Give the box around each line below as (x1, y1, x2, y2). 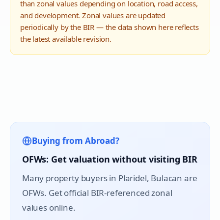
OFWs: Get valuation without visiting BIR (22, 153, 197, 165)
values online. (22, 202, 76, 213)
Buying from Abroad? (32, 135, 119, 146)
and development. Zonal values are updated (20, 10, 166, 20)
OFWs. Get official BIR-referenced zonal (22, 187, 172, 198)
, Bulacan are (146, 172, 197, 184)
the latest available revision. (20, 34, 111, 44)
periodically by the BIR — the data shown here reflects (20, 22, 199, 32)
